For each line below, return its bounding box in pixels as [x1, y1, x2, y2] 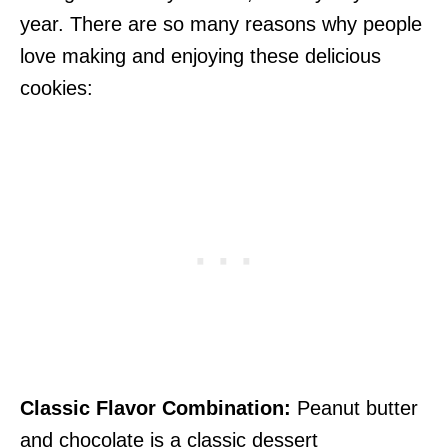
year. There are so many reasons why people [20, 13, 422, 35]
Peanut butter [291, 397, 418, 419]
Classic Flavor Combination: [20, 397, 291, 419]
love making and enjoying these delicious [20, 45, 381, 67]
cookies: [20, 77, 93, 99]
